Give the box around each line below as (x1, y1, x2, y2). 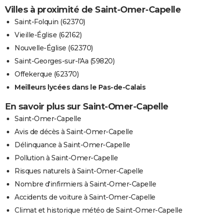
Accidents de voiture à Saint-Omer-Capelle (15, 192, 155, 201)
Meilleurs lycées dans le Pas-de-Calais (15, 82, 145, 92)
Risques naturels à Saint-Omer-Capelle (15, 166, 143, 175)
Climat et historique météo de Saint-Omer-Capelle (15, 205, 182, 215)
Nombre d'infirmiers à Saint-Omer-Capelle (15, 179, 156, 188)
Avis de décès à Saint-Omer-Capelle (15, 127, 133, 136)
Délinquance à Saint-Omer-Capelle (15, 140, 130, 149)
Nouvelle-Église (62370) (15, 43, 93, 52)
